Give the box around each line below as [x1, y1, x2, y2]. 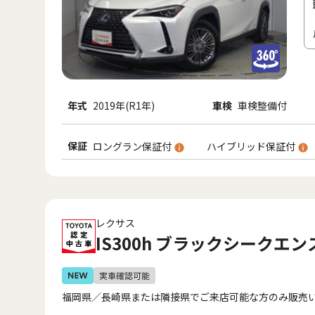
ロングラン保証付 [93, 139, 174, 153]
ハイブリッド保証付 [207, 139, 297, 153]
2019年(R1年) [93, 98, 155, 112]
